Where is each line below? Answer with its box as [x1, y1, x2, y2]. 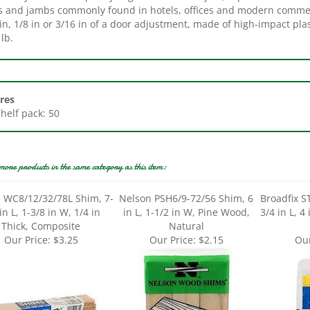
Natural [168, 203, 204, 217]
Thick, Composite [1, 203, 80, 217]
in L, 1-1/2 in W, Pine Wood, [122, 190, 250, 203]
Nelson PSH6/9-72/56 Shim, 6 [119, 176, 253, 189]
